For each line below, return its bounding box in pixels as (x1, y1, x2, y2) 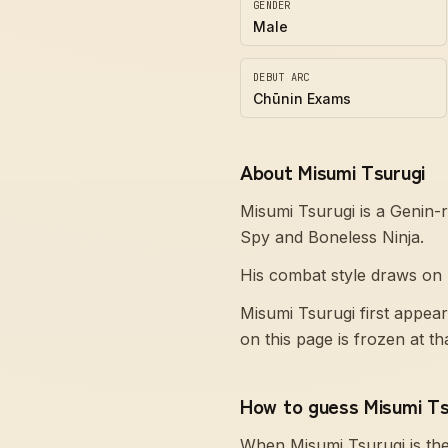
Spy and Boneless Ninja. (240, 227, 424, 247)
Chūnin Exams (253, 90, 351, 107)
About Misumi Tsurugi (240, 157, 425, 186)
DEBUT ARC (253, 70, 310, 84)
